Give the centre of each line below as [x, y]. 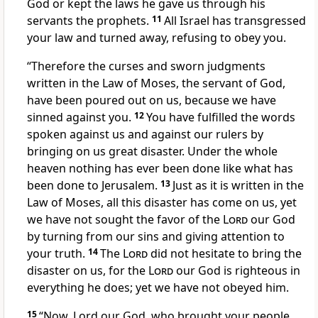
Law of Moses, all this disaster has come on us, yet [162, 203]
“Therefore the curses [86, 66]
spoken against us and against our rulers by [145, 135]
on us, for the [109, 271]
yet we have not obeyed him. [211, 288]
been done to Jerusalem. [92, 186]
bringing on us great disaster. [106, 152]
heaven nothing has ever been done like [134, 169]
